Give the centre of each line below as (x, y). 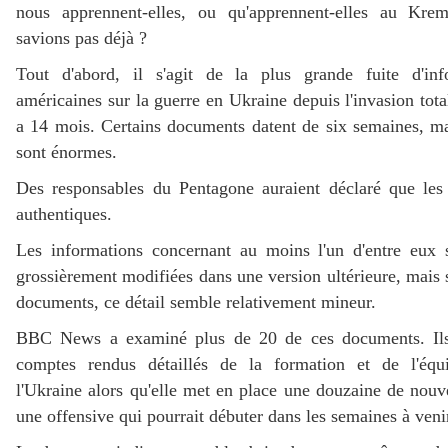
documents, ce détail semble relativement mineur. (196, 302)
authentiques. (64, 214)
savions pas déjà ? (81, 38)
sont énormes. (66, 152)
